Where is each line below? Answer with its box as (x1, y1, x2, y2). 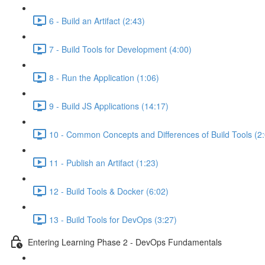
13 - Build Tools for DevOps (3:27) (49, 213, 177, 225)
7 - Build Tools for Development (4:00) (49, 43, 192, 55)
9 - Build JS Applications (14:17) (49, 99, 169, 112)
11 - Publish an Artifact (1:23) (49, 156, 159, 169)
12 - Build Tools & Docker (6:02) (49, 185, 169, 197)
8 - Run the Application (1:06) (49, 71, 159, 83)
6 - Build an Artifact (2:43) (49, 14, 145, 27)
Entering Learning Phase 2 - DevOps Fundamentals (28, 235, 222, 248)
